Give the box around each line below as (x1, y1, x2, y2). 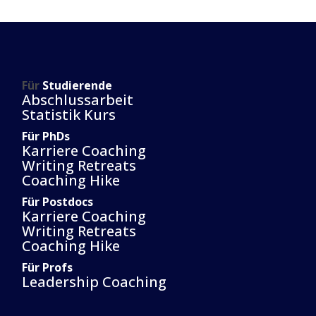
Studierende (42, 78, 112, 93)
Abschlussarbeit (21, 90, 133, 109)
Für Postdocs (21, 194, 93, 209)
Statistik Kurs (21, 105, 116, 124)
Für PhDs (21, 128, 70, 144)
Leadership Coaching (21, 272, 166, 291)
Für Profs (21, 260, 73, 275)
